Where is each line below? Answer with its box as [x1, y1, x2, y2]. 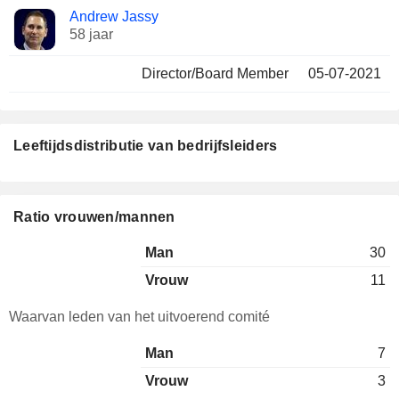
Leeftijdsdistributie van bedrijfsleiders [13, 138, 278, 153]
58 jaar [69, 27, 113, 42]
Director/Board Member [142, 66, 289, 81]
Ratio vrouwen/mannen [13, 209, 175, 224]
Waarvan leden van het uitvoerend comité [9, 309, 270, 324]
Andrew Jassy [69, 9, 159, 24]
